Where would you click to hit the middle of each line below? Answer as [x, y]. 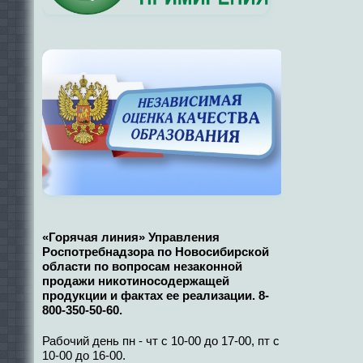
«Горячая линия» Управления [131, 237]
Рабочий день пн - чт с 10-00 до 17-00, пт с [161, 341]
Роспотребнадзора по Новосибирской [156, 251]
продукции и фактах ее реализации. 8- [156, 295]
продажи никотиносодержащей [136, 280]
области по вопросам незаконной [142, 266]
